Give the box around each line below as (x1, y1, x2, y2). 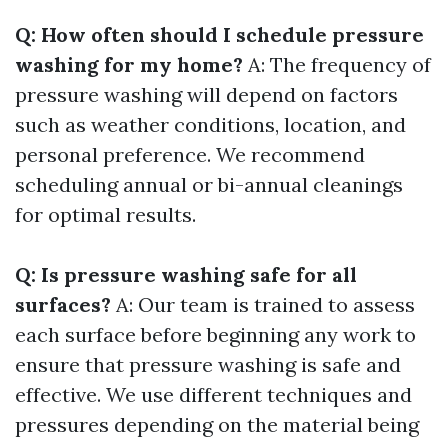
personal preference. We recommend (15, 142, 365, 167)
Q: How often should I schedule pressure (15, 22, 424, 47)
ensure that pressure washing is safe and (15, 352, 401, 377)
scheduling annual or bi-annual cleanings (15, 172, 403, 197)
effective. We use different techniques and (15, 382, 412, 407)
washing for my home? (15, 52, 243, 77)
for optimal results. (15, 202, 196, 227)
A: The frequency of (243, 52, 431, 77)
